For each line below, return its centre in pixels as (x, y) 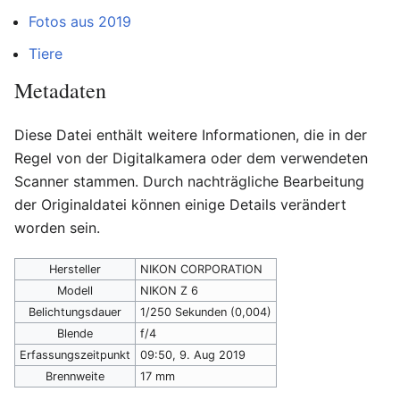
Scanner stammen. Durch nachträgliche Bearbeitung (189, 181)
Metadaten (60, 90)
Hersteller (75, 269)
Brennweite (75, 376)
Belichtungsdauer (75, 312)
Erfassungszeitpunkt (75, 354)
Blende (75, 333)
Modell (75, 290)
